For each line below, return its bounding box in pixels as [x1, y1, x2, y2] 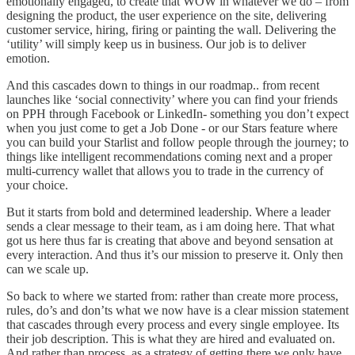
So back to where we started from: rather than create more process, [6, 288, 338, 303]
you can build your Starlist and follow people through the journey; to [6, 135, 349, 149]
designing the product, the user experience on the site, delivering [6, 8, 326, 22]
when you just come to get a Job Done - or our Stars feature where [6, 120, 338, 135]
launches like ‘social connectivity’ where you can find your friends [6, 92, 338, 106]
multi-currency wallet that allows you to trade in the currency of [6, 163, 323, 177]
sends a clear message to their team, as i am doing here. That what [6, 219, 334, 233]
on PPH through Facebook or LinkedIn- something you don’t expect [6, 106, 349, 120]
